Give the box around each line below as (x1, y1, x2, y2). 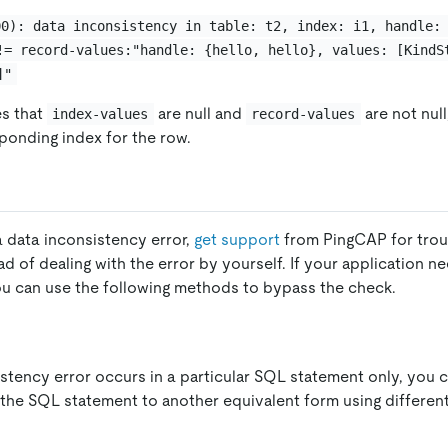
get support (194, 229, 280, 249)
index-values (52, 105, 149, 122)
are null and (153, 103, 246, 123)
